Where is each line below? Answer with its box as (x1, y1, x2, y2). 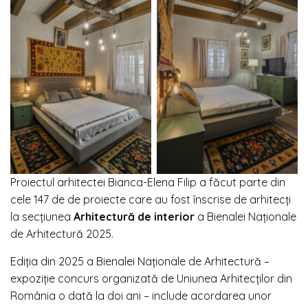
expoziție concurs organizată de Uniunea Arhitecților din (10, 272, 292, 286)
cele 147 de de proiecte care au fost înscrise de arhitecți (10, 192, 291, 207)
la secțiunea (10, 210, 74, 224)
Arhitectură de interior (74, 210, 195, 224)
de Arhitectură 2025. (10, 227, 113, 241)
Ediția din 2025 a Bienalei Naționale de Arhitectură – (10, 254, 269, 269)
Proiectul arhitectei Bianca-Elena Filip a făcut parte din (10, 175, 285, 190)
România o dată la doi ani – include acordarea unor (10, 289, 272, 303)
